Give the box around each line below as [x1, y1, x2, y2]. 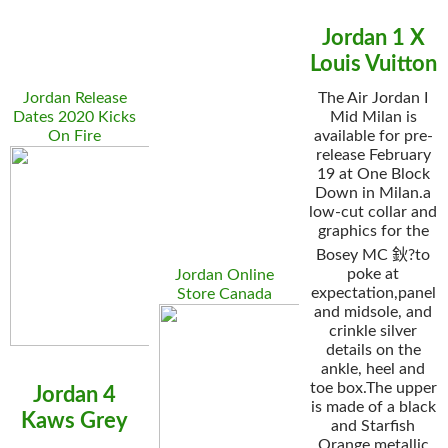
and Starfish [331, 418, 416, 434]
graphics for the [317, 223, 429, 239]
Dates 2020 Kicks [13, 109, 137, 125]
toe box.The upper [309, 380, 437, 396]
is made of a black [310, 399, 436, 415]
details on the [325, 342, 421, 358]
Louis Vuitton [309, 53, 437, 75]
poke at [347, 266, 400, 282]
